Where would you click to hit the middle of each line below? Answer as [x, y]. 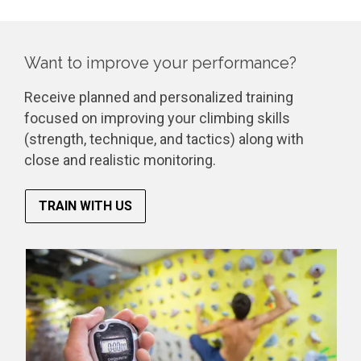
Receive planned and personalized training [159, 97]
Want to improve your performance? [160, 63]
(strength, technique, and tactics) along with [164, 139]
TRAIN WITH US [85, 206]
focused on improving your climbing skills [157, 118]
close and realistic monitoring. [120, 160]
